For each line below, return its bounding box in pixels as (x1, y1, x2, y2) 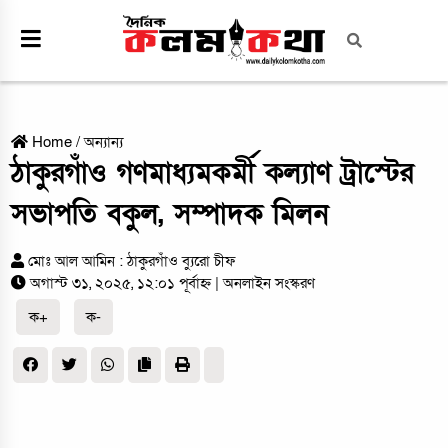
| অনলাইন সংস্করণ (215, 273, 316, 294)
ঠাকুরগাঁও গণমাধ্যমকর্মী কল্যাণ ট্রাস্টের (11, 155, 415, 193)
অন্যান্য (84, 132, 124, 153)
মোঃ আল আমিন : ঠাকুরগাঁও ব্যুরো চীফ (28, 251, 237, 272)
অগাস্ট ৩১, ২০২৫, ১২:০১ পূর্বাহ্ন (30, 273, 216, 294)
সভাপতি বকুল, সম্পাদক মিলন (11, 196, 329, 234)
